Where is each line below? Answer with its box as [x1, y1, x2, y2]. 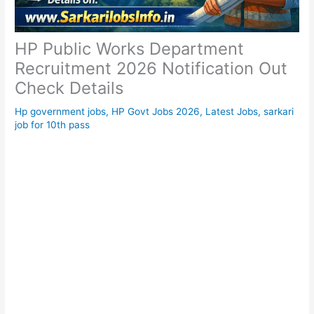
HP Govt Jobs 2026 [111, 105, 200, 117]
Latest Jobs [205, 105, 259, 117]
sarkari [264, 105, 294, 117]
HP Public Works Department [15, 38, 245, 59]
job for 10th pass [15, 118, 90, 130]
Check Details [15, 77, 124, 98]
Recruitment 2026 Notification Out [15, 57, 288, 78]
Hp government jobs [15, 105, 107, 117]
